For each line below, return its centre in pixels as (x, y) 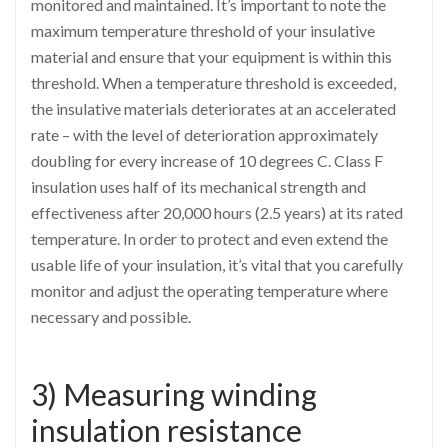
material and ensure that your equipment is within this (211, 56)
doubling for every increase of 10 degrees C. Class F (207, 160)
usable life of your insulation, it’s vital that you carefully (217, 264)
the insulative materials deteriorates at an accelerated (213, 108)
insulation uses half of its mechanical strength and (198, 186)
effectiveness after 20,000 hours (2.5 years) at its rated (217, 212)
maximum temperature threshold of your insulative (203, 30)
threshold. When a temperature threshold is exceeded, (213, 82)
